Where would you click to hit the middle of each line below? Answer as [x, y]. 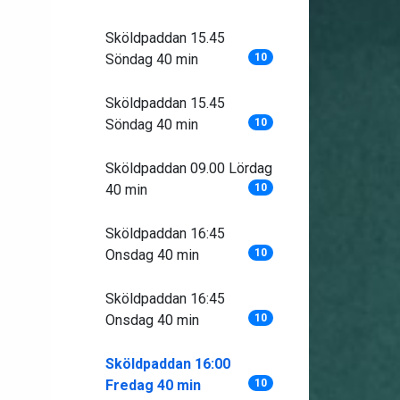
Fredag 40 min [153, 385]
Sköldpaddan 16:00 [167, 364]
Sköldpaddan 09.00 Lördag [188, 168]
